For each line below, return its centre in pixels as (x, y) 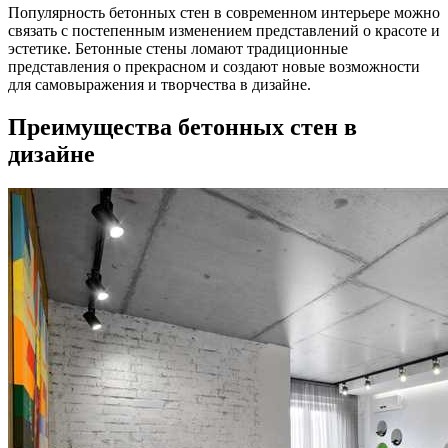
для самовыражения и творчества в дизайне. (159, 85)
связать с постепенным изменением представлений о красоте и (224, 31)
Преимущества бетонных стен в (182, 127)
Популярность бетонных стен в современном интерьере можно (224, 13)
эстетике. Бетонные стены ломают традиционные (178, 49)
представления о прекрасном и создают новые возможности (214, 67)
